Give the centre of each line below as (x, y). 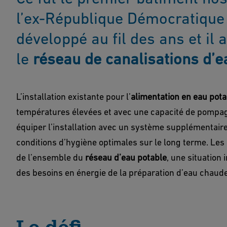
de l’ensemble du (51, 157)
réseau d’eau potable (126, 157)
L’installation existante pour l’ (73, 97)
